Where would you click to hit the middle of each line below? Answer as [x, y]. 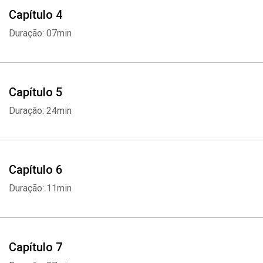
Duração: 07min [40, 33]
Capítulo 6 [36, 170]
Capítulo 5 [36, 92]
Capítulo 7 [36, 247]
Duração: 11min [40, 188]
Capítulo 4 [36, 15]
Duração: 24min [40, 111]
